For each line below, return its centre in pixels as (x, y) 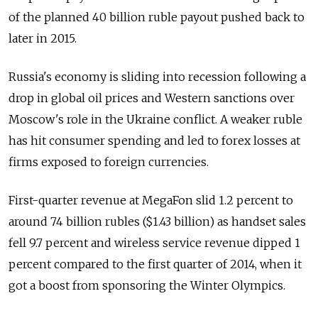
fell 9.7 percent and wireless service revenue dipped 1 (154, 243)
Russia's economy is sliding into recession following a (157, 77)
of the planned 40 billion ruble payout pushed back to (157, 17)
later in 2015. (43, 39)
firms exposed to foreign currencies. (109, 162)
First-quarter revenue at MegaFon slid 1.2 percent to (151, 201)
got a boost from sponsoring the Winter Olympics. (147, 286)
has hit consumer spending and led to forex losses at (154, 141)
